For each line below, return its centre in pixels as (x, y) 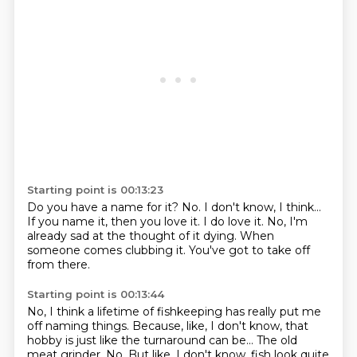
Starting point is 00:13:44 (95, 294)
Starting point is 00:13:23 (95, 190)
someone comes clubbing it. (108, 250)
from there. (58, 265)
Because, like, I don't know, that (220, 326)
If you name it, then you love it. (115, 222)
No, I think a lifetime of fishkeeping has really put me (174, 312)
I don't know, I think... (262, 207)
